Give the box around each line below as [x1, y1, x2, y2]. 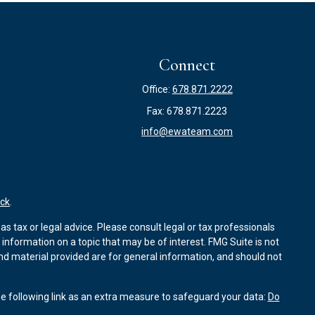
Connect [159, 55, 216, 75]
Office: [141, 84, 172, 95]
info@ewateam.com [141, 126, 233, 137]
